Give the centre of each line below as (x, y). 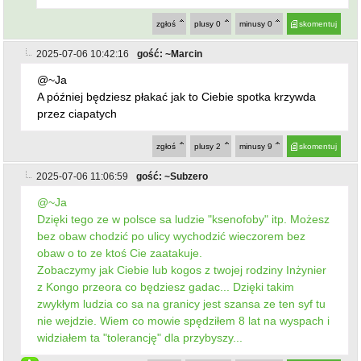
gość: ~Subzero (172, 176)
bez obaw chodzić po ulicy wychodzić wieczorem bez (172, 236)
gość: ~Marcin (170, 54)
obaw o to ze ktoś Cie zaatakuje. (120, 253)
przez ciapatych (77, 113)
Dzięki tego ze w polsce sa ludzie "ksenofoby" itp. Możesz (184, 219)
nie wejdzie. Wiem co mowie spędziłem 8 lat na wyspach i (184, 320)
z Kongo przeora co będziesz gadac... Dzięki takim (166, 286)
